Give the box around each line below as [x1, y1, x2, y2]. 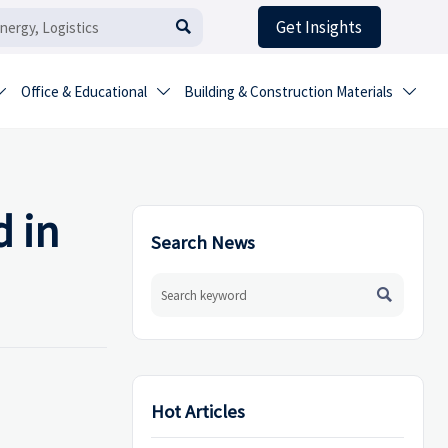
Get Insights [276, 16, 363, 39]
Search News [151, 230, 256, 254]
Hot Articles [151, 400, 246, 424]
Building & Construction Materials [184, 82, 394, 102]
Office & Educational [20, 82, 147, 102]
